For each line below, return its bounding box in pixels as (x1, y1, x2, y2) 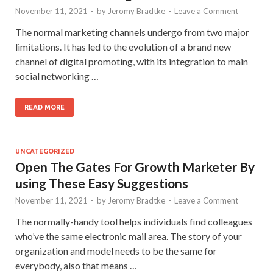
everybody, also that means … (15, 259, 137, 271)
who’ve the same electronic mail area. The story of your (15, 230, 242, 242)
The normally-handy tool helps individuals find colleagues (15, 215, 252, 227)
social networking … (15, 69, 99, 82)
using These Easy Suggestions (15, 175, 188, 191)
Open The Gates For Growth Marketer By (15, 158, 255, 174)
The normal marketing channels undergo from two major (15, 26, 249, 38)
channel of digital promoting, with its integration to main (15, 55, 248, 67)
